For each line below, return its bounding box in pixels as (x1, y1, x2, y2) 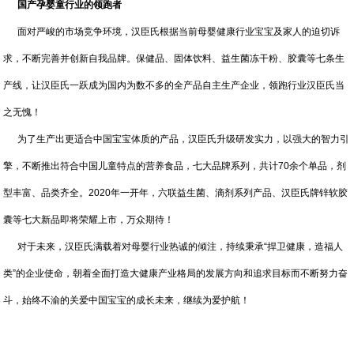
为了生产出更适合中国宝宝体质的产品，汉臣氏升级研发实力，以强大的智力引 (3, 134, 350, 145)
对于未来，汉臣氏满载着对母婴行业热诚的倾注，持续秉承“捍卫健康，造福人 (3, 241, 344, 252)
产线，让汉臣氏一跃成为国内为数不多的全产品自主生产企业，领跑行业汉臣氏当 (3, 80, 345, 91)
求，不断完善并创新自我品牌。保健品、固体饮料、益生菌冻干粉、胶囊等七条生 (3, 53, 345, 64)
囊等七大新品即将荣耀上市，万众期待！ (3, 214, 175, 225)
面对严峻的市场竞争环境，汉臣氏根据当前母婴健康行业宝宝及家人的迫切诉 (3, 26, 341, 37)
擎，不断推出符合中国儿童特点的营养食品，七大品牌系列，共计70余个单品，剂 (3, 160, 347, 171)
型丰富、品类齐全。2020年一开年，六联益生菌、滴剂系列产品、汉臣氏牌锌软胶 (3, 187, 348, 198)
